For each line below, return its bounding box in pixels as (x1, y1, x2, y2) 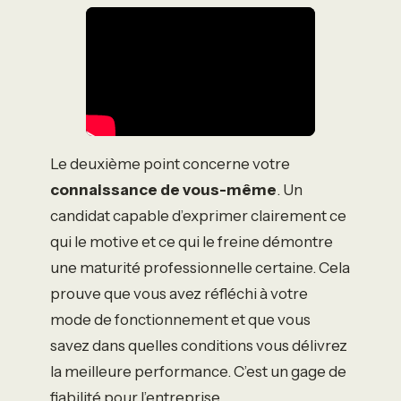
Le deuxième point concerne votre (50, 154, 290, 173)
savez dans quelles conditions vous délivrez (50, 336, 347, 354)
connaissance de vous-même (50, 180, 277, 199)
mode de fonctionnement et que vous (50, 310, 311, 328)
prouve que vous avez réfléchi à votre (50, 284, 308, 303)
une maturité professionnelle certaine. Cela (50, 258, 350, 277)
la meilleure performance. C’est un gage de (50, 362, 346, 380)
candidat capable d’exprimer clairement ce (50, 206, 346, 225)
